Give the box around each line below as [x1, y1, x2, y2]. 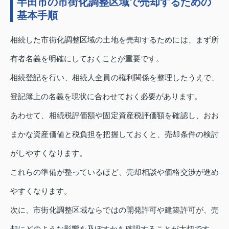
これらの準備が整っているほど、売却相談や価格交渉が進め [10, 168, 219, 177]
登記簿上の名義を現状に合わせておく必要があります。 [10, 92, 202, 101]
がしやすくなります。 [10, 149, 87, 158]
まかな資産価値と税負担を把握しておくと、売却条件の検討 [10, 130, 219, 139]
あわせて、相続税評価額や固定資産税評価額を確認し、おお [10, 111, 219, 120]
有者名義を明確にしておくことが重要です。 [10, 54, 164, 63]
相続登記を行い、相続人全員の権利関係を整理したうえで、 [10, 73, 219, 82]
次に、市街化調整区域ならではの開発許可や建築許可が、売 [10, 205, 219, 215]
